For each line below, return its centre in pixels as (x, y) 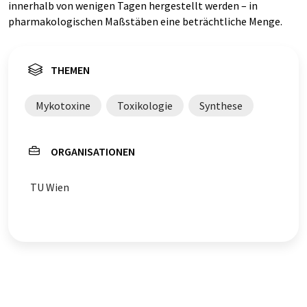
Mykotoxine (63, 106)
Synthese (221, 106)
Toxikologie (145, 106)
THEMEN (70, 70)
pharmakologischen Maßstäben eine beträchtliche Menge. (145, 21)
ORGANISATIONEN (93, 151)
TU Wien (50, 187)
